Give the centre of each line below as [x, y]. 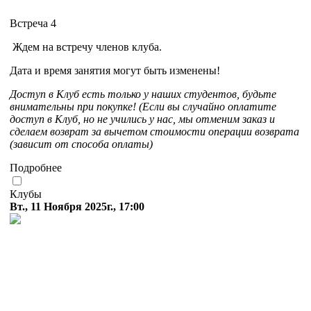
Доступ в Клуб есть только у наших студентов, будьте [143, 94]
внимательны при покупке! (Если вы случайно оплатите [143, 107]
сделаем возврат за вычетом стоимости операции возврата [154, 132]
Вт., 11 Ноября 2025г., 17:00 [77, 207]
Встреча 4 [34, 24]
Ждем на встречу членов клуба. [86, 47]
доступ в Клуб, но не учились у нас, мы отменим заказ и [142, 119]
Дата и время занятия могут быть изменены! [115, 71]
